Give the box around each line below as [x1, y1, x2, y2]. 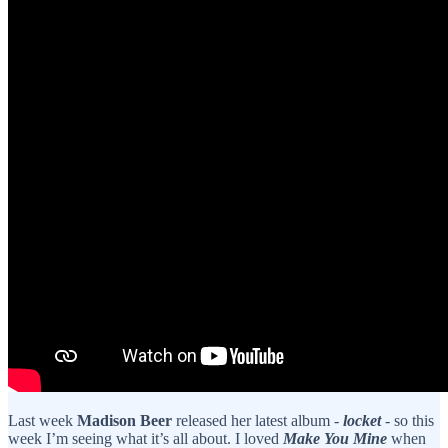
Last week [8, 411, 77, 429]
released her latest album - [172, 411, 343, 429]
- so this [385, 411, 434, 429]
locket [343, 411, 385, 429]
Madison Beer [77, 411, 172, 429]
